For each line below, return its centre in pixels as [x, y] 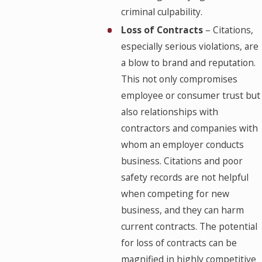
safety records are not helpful [185, 177]
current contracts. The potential [189, 227]
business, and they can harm [182, 210]
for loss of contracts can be [179, 243]
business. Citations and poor [182, 161]
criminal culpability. [161, 12]
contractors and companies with [189, 128]
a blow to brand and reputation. [188, 63]
